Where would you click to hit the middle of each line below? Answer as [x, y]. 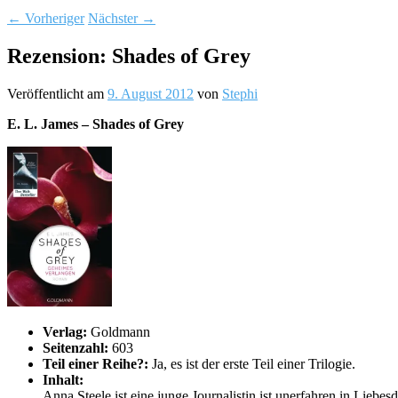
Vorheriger [53, 18]
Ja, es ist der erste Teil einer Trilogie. [254, 363]
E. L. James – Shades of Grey [96, 123]
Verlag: [67, 331]
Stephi [240, 93]
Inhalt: [63, 379]
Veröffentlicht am [57, 93]
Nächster [115, 18]
